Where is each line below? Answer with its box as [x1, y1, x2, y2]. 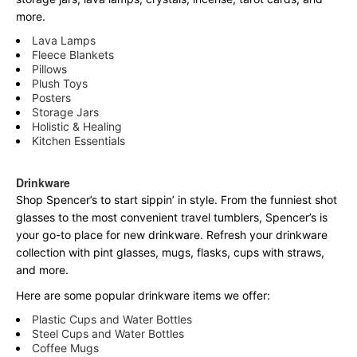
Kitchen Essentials [32, 134, 125, 147]
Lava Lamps [32, 33, 96, 47]
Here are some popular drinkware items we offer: [16, 288, 270, 302]
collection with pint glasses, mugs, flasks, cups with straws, [16, 245, 324, 259]
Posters [32, 91, 71, 104]
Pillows [32, 62, 67, 76]
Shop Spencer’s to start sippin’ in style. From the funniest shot [16, 193, 337, 206]
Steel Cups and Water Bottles [32, 327, 184, 340]
